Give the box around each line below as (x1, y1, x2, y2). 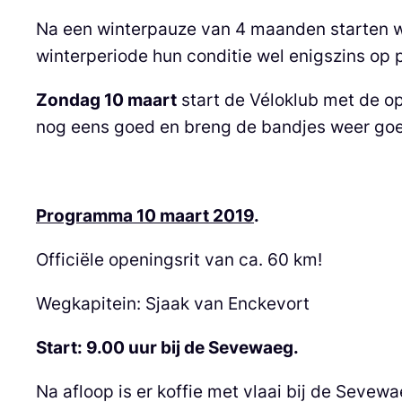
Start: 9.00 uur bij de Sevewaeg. (36, 336, 299, 359)
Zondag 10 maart (36, 89, 177, 111)
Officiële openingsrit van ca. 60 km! (36, 248, 322, 270)
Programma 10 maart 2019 (36, 204, 254, 226)
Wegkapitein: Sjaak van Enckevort (36, 292, 310, 314)
